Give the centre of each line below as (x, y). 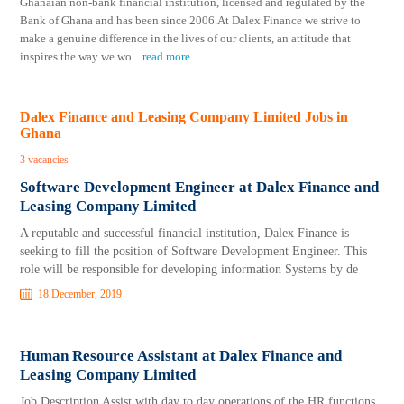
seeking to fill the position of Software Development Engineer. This (194, 251)
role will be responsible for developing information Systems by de (189, 269)
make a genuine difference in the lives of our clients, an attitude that (186, 38)
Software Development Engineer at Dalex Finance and (200, 187)
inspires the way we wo (76, 56)
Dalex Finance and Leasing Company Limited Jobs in (184, 117)
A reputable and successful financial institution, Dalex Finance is (185, 233)
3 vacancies (45, 160)
